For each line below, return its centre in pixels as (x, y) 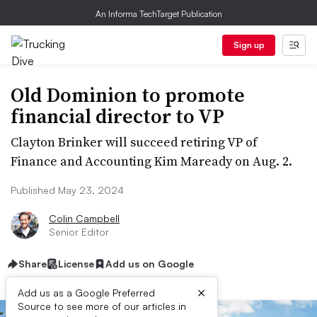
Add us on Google (150, 264)
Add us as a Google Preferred (86, 293)
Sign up (249, 45)
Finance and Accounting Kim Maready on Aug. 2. (151, 161)
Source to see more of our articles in (102, 306)
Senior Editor (79, 232)
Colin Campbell (84, 218)
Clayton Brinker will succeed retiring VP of (134, 142)
